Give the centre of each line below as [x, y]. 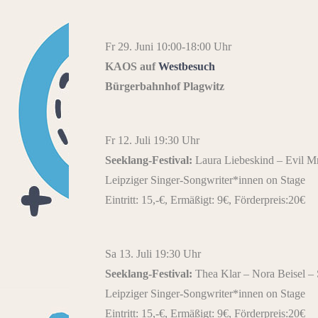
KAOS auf [132, 67]
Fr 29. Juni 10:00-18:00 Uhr [168, 47]
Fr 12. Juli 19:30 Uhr [152, 141]
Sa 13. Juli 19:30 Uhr [153, 254]
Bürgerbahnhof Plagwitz [165, 87]
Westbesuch [187, 67]
